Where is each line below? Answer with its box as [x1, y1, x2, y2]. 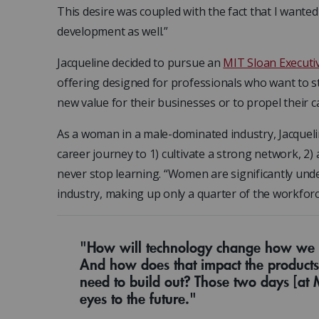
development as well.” [57, 23, 168, 40]
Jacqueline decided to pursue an [57, 55, 224, 71]
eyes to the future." [80, 288, 197, 309]
